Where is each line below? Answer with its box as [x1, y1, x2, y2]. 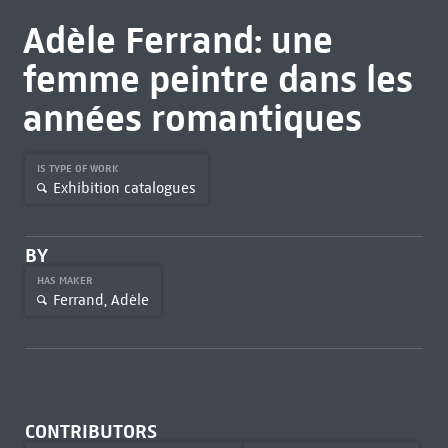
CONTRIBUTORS [24, 420, 157, 443]
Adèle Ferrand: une [22, 17, 333, 63]
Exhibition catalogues [52, 178, 196, 197]
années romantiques [22, 95, 362, 141]
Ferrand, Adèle [52, 290, 149, 309]
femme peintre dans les [22, 56, 413, 102]
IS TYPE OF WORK [36, 162, 122, 175]
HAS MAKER [36, 274, 96, 287]
